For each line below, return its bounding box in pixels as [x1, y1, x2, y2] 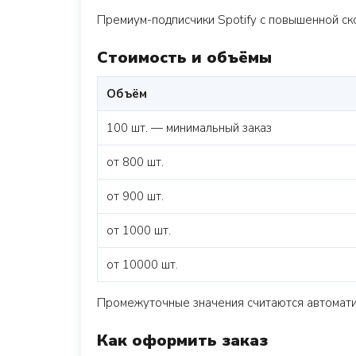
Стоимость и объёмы [97, 47, 272, 68]
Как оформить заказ [97, 330, 268, 351]
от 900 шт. [106, 188, 164, 204]
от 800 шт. [106, 154, 164, 170]
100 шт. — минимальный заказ [106, 120, 272, 136]
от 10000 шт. [106, 257, 178, 273]
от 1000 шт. [106, 222, 171, 238]
